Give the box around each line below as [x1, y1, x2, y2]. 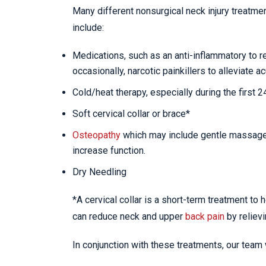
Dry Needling [72, 166, 126, 178]
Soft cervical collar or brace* [72, 107, 190, 119]
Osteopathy [72, 129, 121, 141]
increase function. [72, 144, 145, 156]
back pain [185, 210, 224, 222]
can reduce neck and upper [72, 210, 185, 222]
